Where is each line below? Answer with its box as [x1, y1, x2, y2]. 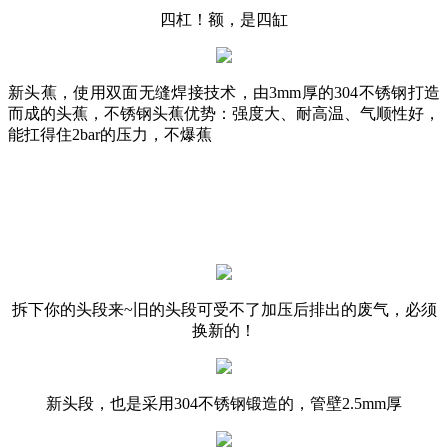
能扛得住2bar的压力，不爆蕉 [8, 125, 212, 143]
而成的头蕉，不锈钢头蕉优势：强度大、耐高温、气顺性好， [8, 104, 440, 122]
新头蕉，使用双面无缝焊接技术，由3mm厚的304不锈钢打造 [8, 83, 440, 101]
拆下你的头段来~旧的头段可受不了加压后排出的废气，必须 [11, 300, 437, 318]
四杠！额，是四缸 [160, 10, 288, 28]
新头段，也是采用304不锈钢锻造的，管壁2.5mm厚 [46, 394, 402, 412]
